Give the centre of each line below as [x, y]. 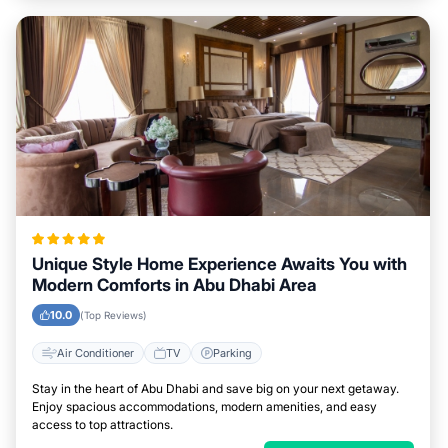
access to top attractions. [102, 424]
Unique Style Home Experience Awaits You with [219, 264]
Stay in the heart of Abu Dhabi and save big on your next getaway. [215, 388]
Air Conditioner [95, 352]
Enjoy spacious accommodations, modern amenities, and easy [204, 406]
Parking [232, 352]
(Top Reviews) [113, 315]
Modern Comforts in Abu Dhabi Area [174, 285]
